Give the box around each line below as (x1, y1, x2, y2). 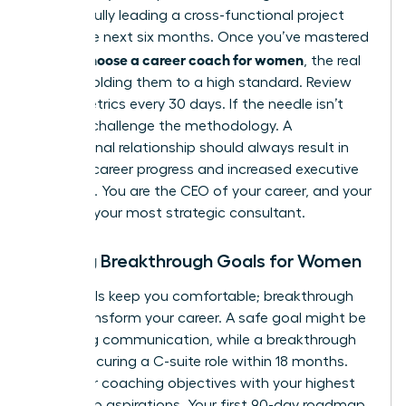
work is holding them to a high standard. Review (34, 75, 352, 91)
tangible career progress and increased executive (34, 162, 359, 178)
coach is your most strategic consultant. (34, 206, 305, 221)
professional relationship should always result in (34, 140, 349, 156)
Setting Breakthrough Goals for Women (34, 252, 362, 271)
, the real (304, 53, 361, 69)
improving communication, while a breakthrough (34, 333, 356, 348)
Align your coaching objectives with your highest (34, 376, 355, 391)
